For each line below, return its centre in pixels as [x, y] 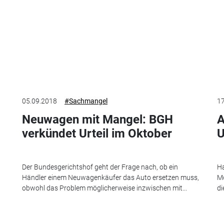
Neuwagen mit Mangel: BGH [97, 120]
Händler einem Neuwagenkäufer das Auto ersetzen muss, [110, 177]
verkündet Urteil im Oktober [97, 134]
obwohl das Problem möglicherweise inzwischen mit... [104, 188]
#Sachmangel [86, 101]
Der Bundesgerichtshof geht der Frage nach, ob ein [100, 167]
